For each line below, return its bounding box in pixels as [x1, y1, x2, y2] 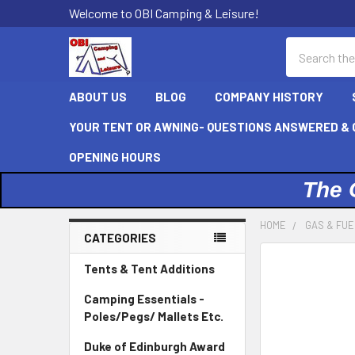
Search [286, 39, 323, 54]
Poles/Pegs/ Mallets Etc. [84, 309, 223, 323]
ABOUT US [69, 90, 127, 104]
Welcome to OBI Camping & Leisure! [69, 6, 259, 21]
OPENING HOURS [69, 150, 161, 164]
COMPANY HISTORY [215, 90, 323, 104]
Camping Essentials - [84, 292, 204, 306]
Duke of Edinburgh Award [84, 339, 225, 353]
